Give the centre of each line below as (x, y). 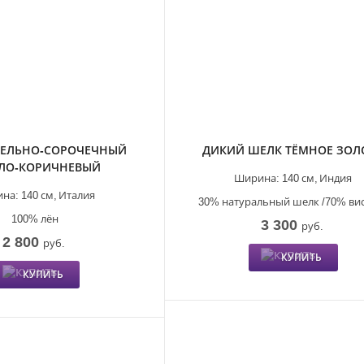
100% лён (35, 218)
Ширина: (256, 178)
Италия (77, 195)
